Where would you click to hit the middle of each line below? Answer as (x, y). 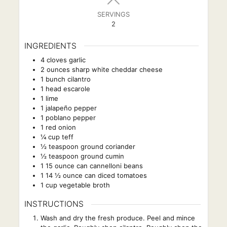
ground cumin (102, 156)
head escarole (68, 88)
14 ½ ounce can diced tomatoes (96, 175)
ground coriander (108, 146)
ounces (58, 69)
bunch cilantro (68, 79)
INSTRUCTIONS (54, 204)
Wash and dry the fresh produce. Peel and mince (118, 218)
